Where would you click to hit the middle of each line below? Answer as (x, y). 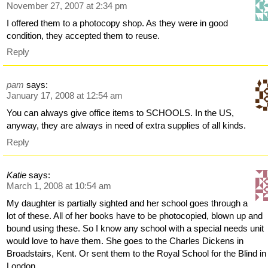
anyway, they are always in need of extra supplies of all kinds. (127, 126)
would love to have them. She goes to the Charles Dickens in (125, 240)
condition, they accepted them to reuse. (83, 35)
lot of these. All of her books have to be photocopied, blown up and (135, 215)
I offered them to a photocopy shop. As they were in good (118, 23)
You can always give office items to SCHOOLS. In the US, (121, 113)
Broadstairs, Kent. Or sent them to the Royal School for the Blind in (137, 253)
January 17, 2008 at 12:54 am (65, 96)
